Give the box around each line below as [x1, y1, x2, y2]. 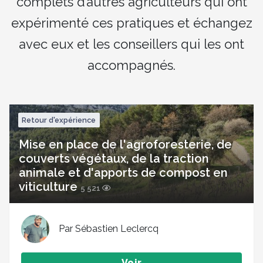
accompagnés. [87, 57, 176, 73]
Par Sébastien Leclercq [59, 223, 159, 235]
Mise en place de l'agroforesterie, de [19, 137, 232, 151]
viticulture [19, 179, 77, 194]
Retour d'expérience [22, 115, 96, 124]
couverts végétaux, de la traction [19, 151, 209, 166]
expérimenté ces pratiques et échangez [11, 15, 252, 31]
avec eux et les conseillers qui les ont [19, 36, 244, 52]
